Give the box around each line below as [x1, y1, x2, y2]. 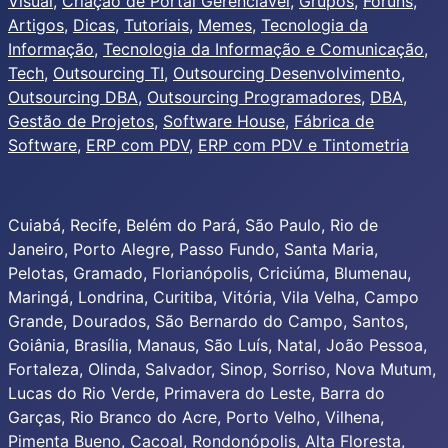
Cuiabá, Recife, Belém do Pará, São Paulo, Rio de [8, 215, 378, 236]
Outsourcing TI [53, 63, 164, 84]
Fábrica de [294, 111, 374, 132]
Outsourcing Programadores [147, 87, 361, 108]
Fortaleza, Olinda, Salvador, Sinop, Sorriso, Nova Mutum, [8, 359, 436, 380]
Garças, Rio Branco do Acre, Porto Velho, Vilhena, [8, 407, 384, 428]
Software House [163, 111, 285, 132]
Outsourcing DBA [8, 87, 138, 108]
